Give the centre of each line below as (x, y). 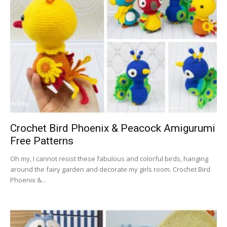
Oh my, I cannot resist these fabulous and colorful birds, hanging (109, 158)
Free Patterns (42, 141)
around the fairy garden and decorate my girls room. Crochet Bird (110, 169)
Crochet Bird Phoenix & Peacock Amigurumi (113, 128)
